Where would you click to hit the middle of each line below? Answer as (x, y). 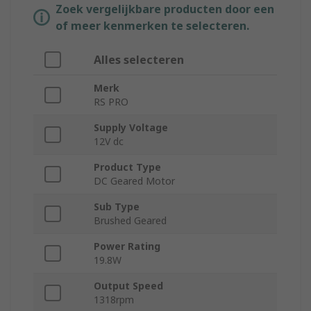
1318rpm (114, 300)
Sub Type (117, 207)
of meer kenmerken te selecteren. (152, 26)
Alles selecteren (139, 60)
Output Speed (128, 286)
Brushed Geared (130, 221)
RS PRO (111, 102)
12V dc (109, 142)
